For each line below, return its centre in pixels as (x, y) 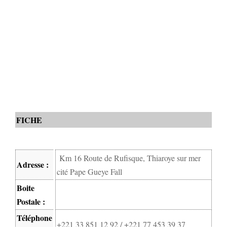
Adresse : (33, 164)
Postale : (31, 201)
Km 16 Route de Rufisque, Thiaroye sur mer (130, 158)
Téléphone (34, 217)
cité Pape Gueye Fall (89, 171)
